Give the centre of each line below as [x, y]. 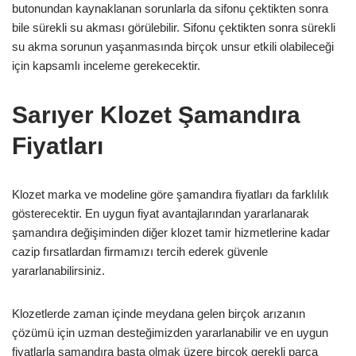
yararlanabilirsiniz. [58, 270]
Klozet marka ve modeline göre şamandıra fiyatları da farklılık [170, 194]
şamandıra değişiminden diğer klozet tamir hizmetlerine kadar [171, 232]
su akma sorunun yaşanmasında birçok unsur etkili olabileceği [173, 46]
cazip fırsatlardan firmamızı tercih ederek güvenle [140, 251]
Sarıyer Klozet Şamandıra [156, 114]
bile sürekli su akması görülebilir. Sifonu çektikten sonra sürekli [174, 27]
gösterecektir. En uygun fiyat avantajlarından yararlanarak [161, 213]
